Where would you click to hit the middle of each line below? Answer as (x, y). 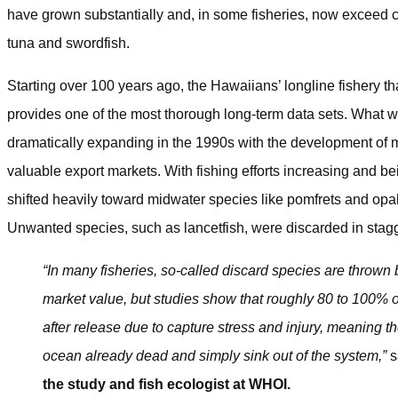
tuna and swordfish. (68, 43)
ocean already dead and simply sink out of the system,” (215, 355)
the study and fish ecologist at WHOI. (167, 384)
